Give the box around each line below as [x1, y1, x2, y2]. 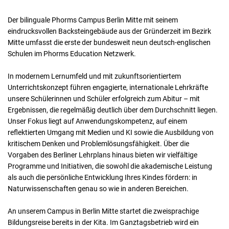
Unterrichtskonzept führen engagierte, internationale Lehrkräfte [8, 83, 208, 91]
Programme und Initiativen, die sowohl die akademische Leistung [8, 162, 212, 170]
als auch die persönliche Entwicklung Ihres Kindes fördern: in [8, 173, 197, 181]
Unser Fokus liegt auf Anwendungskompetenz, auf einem [8, 117, 187, 125]
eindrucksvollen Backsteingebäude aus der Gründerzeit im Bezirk [8, 27, 211, 35]
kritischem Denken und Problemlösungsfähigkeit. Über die [8, 139, 189, 148]
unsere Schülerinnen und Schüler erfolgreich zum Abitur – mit [8, 94, 200, 103]
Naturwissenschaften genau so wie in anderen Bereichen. [8, 184, 189, 193]
